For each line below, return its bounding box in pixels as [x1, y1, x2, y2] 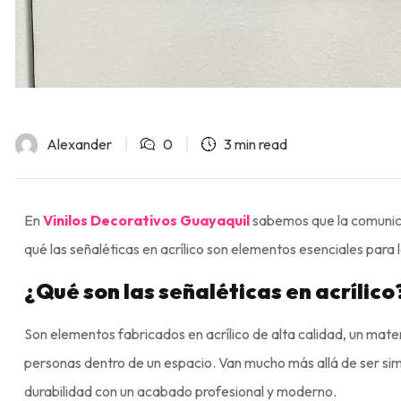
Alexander [47, 134, 112, 153]
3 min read [224, 134, 287, 153]
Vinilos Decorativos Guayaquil [43, 210, 250, 229]
